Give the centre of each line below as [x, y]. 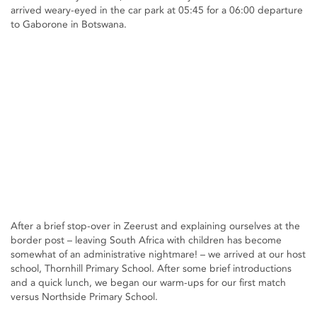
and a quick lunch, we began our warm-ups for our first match [148, 283]
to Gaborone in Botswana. [69, 24]
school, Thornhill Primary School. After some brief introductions [151, 269]
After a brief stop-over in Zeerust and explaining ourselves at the [155, 226]
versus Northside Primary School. [84, 297]
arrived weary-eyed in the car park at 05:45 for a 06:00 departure [157, 10]
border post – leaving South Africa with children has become [146, 241]
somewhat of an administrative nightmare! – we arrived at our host [158, 255]
